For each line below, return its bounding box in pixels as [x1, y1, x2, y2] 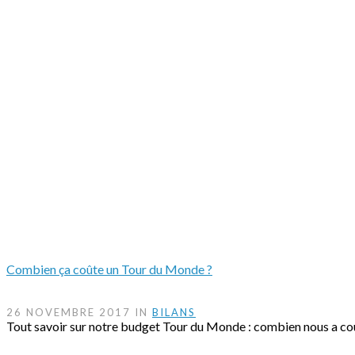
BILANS [152, 305, 196, 319]
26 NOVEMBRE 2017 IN [6, 305, 152, 319]
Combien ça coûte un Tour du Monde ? [6, 261, 212, 277]
